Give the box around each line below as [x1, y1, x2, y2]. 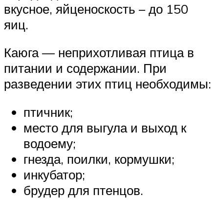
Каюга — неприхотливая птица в [4, 44, 194, 61]
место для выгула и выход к [23, 119, 186, 135]
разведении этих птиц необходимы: [4, 76, 211, 92]
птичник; [23, 104, 73, 120]
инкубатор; [23, 166, 85, 182]
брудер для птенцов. [23, 182, 143, 198]
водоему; [23, 135, 76, 151]
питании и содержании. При [4, 60, 167, 76]
